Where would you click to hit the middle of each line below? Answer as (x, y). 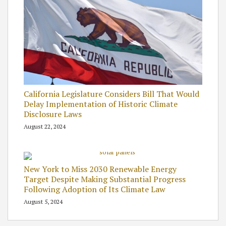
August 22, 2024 (45, 127)
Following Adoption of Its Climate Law (95, 189)
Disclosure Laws (53, 114)
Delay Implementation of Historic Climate (101, 104)
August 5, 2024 (43, 202)
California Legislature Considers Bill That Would (111, 94)
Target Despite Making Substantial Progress (105, 179)
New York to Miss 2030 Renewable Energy (100, 169)
